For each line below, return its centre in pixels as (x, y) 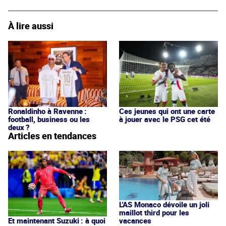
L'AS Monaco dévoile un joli (164, 204)
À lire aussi (31, 26)
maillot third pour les (154, 212)
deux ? (19, 127)
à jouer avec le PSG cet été (165, 119)
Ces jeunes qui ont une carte (167, 111)
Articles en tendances (52, 135)
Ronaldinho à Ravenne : (47, 111)
